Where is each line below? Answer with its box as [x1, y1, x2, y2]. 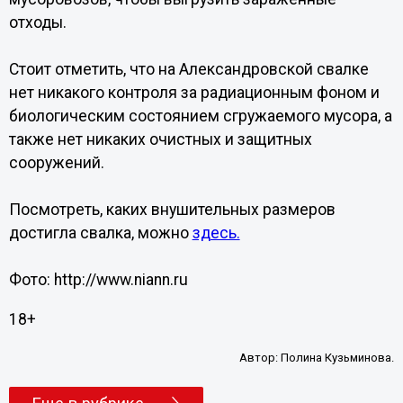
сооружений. [8, 154, 104, 172]
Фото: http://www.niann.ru [8, 271, 188, 289]
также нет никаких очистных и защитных [8, 130, 312, 148]
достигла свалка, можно [8, 224, 193, 242]
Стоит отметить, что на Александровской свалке [8, 60, 369, 78]
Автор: [239, 351, 282, 365]
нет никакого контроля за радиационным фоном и [8, 84, 380, 102]
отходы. [8, 13, 67, 31]
